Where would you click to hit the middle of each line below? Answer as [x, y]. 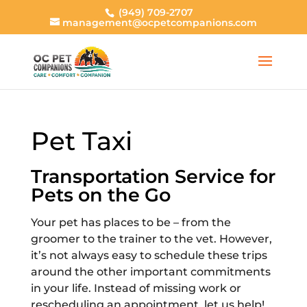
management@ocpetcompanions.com [159, 22]
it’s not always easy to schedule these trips [149, 255]
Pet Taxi [81, 141]
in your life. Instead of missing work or [136, 288]
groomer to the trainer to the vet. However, [151, 239]
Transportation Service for [153, 176]
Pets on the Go [100, 195]
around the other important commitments [150, 272]
